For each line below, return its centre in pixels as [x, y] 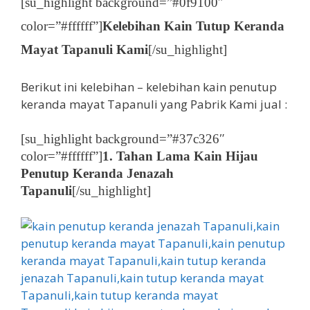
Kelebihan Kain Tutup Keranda [193, 26]
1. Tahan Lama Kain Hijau [180, 156]
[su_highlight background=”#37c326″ [123, 139]
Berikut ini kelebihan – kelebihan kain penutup [149, 86]
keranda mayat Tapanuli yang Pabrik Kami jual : [154, 104]
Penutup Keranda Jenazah [97, 174]
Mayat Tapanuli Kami [84, 50]
